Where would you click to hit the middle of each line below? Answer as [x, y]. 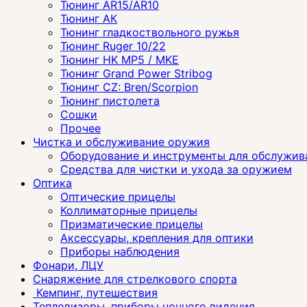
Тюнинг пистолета [110, 100]
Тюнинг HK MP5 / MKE [120, 59]
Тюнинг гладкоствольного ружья [150, 32]
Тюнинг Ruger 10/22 [113, 46]
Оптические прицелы [118, 196]
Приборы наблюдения [120, 251]
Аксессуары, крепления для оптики [157, 237]
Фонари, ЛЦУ [68, 265]
